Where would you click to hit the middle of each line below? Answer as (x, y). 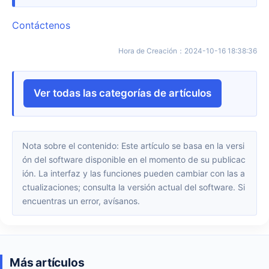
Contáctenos (41, 25)
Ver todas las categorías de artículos (122, 93)
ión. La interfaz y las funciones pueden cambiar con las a (134, 174)
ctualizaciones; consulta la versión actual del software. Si (134, 187)
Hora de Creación (150, 50)
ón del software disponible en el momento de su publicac (134, 160)
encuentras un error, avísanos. (81, 201)
